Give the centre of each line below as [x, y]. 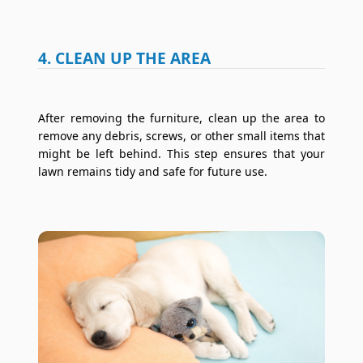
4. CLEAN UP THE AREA [125, 58]
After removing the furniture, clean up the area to [181, 118]
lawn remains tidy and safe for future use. [153, 172]
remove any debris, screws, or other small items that [181, 136]
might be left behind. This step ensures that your [181, 154]
